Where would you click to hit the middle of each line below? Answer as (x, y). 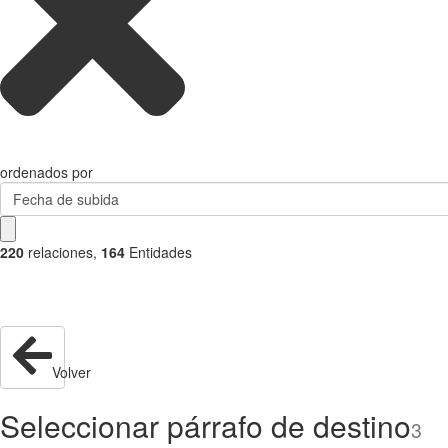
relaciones (60, 252)
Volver (71, 371)
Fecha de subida (65, 199)
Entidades (160, 252)
